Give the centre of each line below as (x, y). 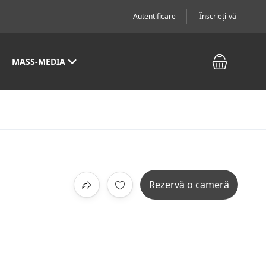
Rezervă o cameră (189, 185)
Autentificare (154, 16)
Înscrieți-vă (218, 16)
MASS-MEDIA (39, 61)
